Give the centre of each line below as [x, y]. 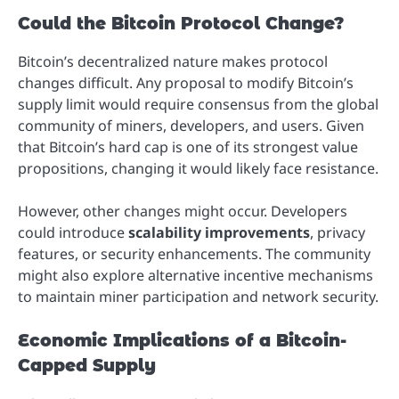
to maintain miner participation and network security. [198, 297]
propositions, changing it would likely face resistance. [198, 169]
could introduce [73, 233]
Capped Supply [87, 366]
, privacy [338, 233]
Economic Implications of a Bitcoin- [182, 341]
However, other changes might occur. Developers [183, 212]
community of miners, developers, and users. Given [191, 126]
